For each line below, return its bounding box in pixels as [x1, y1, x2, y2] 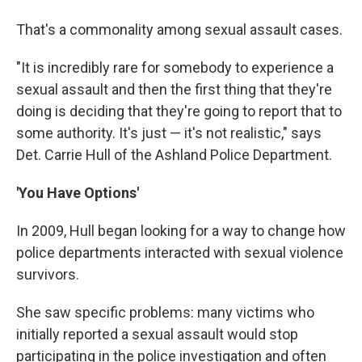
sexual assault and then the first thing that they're [16, 81, 332, 99]
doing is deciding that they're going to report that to [16, 103, 342, 120]
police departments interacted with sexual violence [16, 244, 343, 262]
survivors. [16, 266, 79, 284]
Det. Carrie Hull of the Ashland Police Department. [16, 146, 332, 164]
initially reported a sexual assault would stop [16, 326, 298, 343]
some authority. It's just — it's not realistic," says [16, 124, 322, 142]
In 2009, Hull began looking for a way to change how [16, 222, 346, 240]
